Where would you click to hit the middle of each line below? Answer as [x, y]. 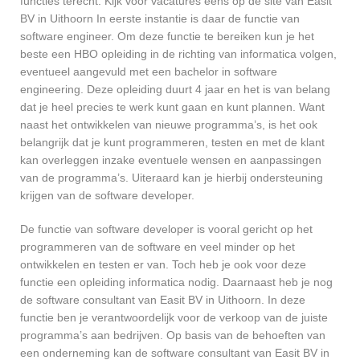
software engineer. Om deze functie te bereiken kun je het [167, 37]
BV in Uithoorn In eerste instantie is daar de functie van [160, 19]
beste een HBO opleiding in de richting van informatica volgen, [178, 54]
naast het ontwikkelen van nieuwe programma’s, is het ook [169, 125]
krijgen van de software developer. [107, 196]
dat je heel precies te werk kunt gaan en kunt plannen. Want [172, 107]
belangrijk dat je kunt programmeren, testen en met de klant [172, 143]
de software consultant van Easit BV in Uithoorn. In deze [163, 300]
